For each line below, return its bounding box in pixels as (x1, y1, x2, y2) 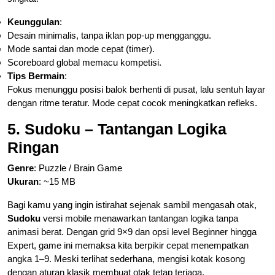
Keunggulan (7, 16, 60, 27)
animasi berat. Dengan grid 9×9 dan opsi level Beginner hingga (7, 226, 257, 237)
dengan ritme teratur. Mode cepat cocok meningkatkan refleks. (7, 97, 257, 108)
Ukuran (7, 176, 39, 187)
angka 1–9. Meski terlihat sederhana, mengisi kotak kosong (7, 253, 245, 264)
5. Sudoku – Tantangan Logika (7, 120, 227, 137)
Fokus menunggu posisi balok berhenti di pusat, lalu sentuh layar (7, 83, 265, 95)
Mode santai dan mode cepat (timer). (7, 43, 155, 54)
